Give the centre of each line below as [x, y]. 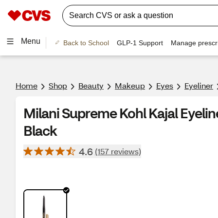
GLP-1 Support [140, 43]
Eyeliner [199, 85]
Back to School [86, 43]
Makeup [130, 85]
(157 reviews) [118, 151]
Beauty [91, 85]
